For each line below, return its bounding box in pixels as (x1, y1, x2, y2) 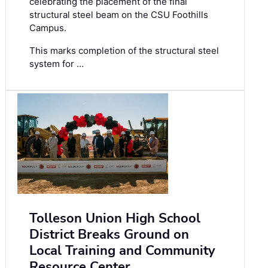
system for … (29, 57, 84, 69)
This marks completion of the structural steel (29, 44, 219, 56)
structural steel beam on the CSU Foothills (29, 8, 208, 20)
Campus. (29, 22, 66, 33)
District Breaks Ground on (29, 225, 189, 243)
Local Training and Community (29, 241, 215, 260)
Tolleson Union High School (29, 209, 200, 227)
